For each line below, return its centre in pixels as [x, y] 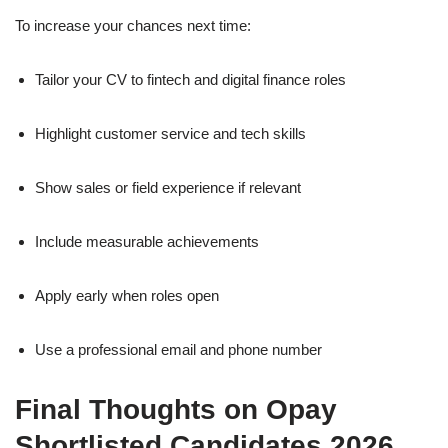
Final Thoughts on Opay [176, 410]
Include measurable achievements [147, 242]
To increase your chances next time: [133, 26]
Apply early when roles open [127, 296]
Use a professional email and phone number [178, 350]
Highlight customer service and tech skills [170, 134]
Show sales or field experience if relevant [168, 188]
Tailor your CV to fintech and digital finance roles [190, 80]
